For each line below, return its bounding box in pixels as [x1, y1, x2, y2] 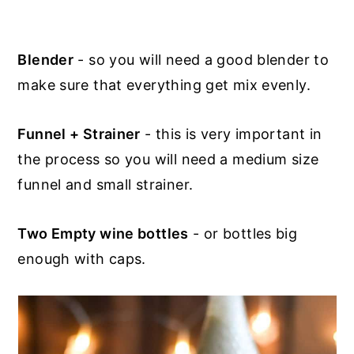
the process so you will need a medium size [17, 150, 319, 168]
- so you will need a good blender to [73, 51, 330, 68]
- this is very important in [140, 125, 322, 142]
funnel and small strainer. [17, 175, 194, 193]
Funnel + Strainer [17, 125, 141, 142]
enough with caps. [17, 250, 146, 267]
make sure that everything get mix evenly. [17, 76, 311, 93]
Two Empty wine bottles [17, 224, 189, 242]
